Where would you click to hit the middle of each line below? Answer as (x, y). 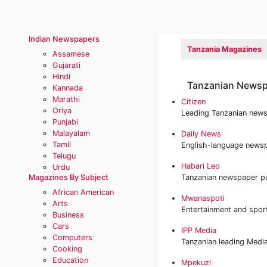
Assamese (71, 54)
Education (70, 260)
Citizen (193, 102)
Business (68, 215)
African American (83, 192)
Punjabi (65, 122)
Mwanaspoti (203, 198)
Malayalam (71, 133)
